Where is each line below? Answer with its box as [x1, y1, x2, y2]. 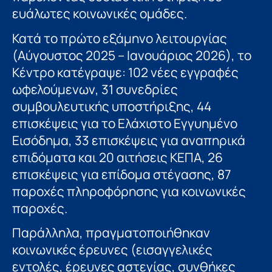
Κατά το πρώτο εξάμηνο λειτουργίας [12, 29, 227, 47]
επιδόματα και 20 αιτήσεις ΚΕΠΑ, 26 [12, 148, 223, 166]
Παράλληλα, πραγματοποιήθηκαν [12, 224, 210, 242]
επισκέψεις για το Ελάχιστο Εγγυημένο [12, 114, 237, 132]
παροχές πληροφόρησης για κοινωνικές [12, 182, 246, 200]
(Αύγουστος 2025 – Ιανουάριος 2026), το [12, 46, 251, 64]
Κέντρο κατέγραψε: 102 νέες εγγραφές [12, 63, 239, 81]
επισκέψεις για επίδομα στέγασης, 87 [12, 165, 231, 183]
